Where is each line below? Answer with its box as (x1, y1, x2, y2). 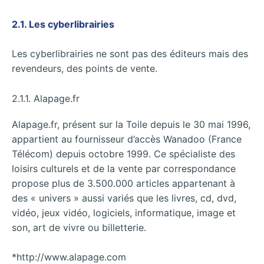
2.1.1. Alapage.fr (12, 92, 80, 104)
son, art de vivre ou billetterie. (12, 221, 146, 233)
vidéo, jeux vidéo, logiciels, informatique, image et (12, 206, 236, 219)
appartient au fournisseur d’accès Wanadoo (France (12, 133, 242, 145)
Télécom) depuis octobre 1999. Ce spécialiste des (12, 147, 235, 160)
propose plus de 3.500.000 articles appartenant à (12, 177, 235, 189)
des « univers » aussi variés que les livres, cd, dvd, (12, 192, 236, 204)
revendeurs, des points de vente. (12, 62, 157, 75)
